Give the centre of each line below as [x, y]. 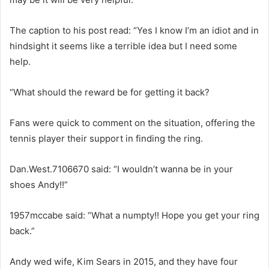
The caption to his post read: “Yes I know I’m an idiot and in [134, 30]
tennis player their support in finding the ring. [106, 138]
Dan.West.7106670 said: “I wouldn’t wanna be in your [121, 169]
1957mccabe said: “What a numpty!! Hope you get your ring [134, 215]
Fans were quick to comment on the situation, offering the [132, 122]
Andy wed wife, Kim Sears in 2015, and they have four [124, 261]
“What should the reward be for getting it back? [110, 92]
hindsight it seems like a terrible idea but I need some [123, 46]
